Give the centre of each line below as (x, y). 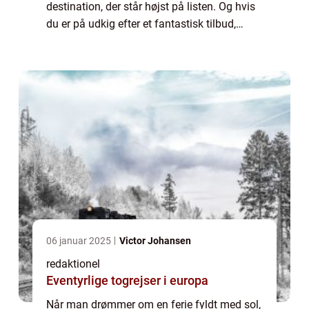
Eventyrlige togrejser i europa (127, 280)
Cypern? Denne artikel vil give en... (129, 58)
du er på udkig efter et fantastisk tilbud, (141, 23)
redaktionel (73, 263)
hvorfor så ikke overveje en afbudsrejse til (147, 41)
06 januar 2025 (80, 240)
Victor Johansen (155, 240)
